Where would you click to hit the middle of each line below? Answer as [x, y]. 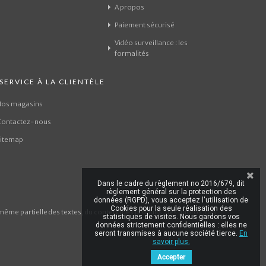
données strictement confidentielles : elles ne [171, 225]
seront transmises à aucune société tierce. [167, 233]
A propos [129, 7]
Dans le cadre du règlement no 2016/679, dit [171, 183]
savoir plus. [171, 242]
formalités [132, 53]
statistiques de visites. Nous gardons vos [171, 217]
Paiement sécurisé [144, 25]
